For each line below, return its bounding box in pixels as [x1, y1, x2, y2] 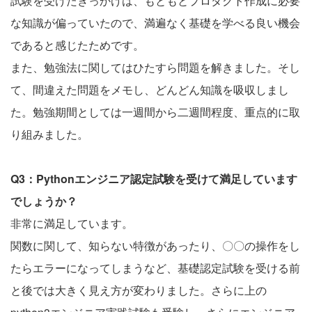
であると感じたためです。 [10, 36, 144, 53]
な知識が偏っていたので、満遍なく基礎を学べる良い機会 [10, 14, 300, 31]
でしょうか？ [10, 192, 77, 209]
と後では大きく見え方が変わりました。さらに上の [10, 281, 267, 298]
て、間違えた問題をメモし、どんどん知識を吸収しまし [10, 81, 289, 97]
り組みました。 [10, 125, 88, 142]
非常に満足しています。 [10, 214, 133, 231]
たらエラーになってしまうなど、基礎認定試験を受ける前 [10, 259, 300, 276]
